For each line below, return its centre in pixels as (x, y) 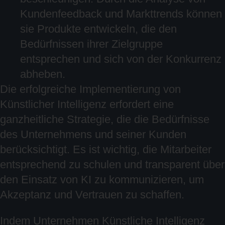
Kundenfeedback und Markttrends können (121, 14)
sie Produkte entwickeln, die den (98, 29)
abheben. (43, 74)
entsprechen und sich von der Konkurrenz (121, 59)
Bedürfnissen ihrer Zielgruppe (91, 44)
